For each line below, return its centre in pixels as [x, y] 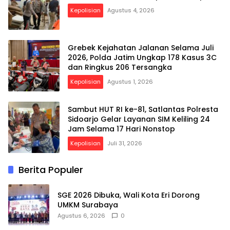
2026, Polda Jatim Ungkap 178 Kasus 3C [142, 57]
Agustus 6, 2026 [81, 216]
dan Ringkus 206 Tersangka [120, 67]
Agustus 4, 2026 [131, 10]
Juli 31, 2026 [125, 143]
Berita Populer [51, 170]
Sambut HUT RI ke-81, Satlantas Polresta [143, 109]
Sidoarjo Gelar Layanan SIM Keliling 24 [139, 119]
